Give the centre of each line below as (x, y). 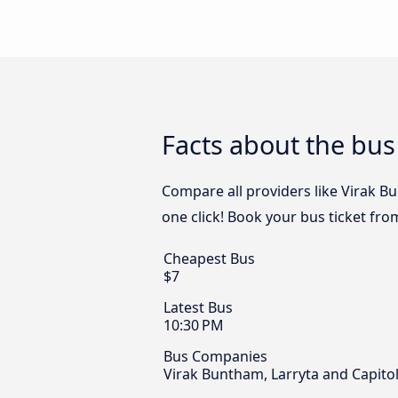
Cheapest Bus (209, 259)
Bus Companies (215, 357)
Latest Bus (198, 308)
